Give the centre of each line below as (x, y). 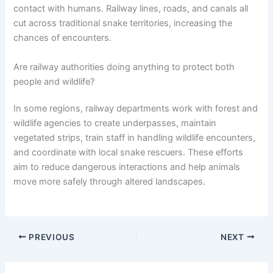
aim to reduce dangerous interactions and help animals (127, 167)
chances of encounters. (63, 38)
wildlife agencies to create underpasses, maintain (115, 123)
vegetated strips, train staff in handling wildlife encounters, (135, 137)
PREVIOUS (51, 237)
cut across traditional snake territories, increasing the (123, 23)
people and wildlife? (54, 81)
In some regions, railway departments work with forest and (136, 108)
